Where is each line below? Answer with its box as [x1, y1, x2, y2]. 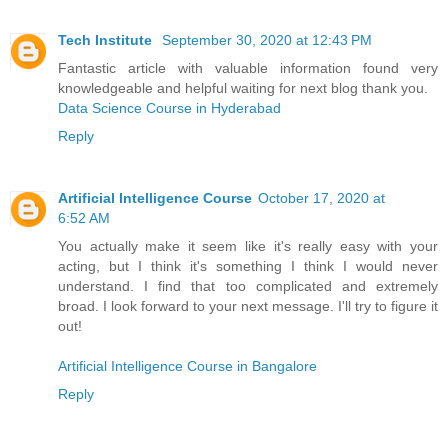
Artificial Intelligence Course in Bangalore [58, 358, 317, 375]
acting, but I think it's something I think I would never [58, 258, 438, 275]
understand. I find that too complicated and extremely [58, 278, 438, 295]
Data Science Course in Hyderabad [58, 100, 281, 117]
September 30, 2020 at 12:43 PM [162, 32, 372, 49]
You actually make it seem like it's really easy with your [58, 238, 438, 255]
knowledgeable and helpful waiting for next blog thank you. [58, 80, 428, 97]
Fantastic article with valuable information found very [58, 60, 438, 77]
